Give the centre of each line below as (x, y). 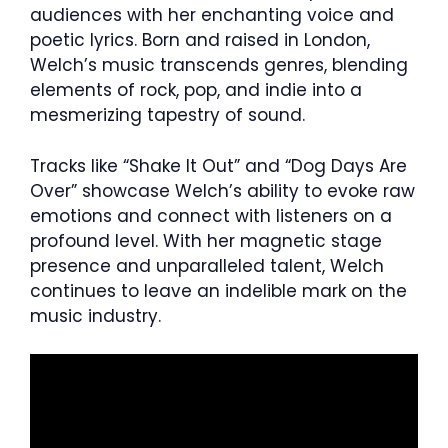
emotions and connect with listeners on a (211, 215)
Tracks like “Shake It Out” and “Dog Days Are (218, 165)
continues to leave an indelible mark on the (218, 290)
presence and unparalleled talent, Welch (207, 265)
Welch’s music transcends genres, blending (219, 65)
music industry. (95, 315)
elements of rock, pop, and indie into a (196, 90)
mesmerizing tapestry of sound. (167, 115)
